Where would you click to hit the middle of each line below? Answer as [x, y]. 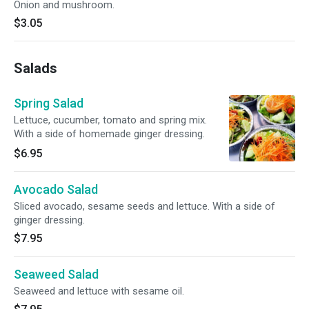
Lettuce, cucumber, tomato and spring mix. [110, 120]
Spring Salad [49, 103]
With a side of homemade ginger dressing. [109, 134]
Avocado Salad [56, 189]
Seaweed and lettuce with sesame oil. [99, 291]
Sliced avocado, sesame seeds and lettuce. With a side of [144, 206]
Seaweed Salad [56, 274]
